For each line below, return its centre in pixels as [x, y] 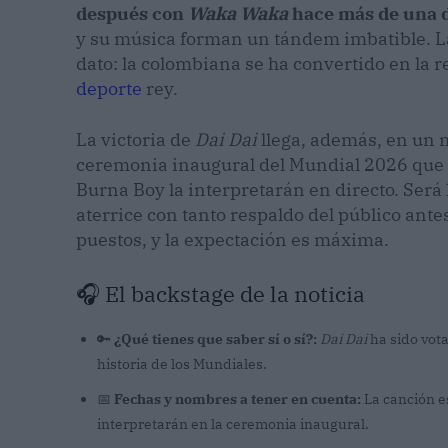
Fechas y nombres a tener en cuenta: [237, 399]
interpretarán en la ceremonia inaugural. [233, 424]
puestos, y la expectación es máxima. [232, 240]
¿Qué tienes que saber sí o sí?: [215, 339]
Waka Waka [238, 14]
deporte [109, 89]
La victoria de [135, 140]
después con [132, 14]
